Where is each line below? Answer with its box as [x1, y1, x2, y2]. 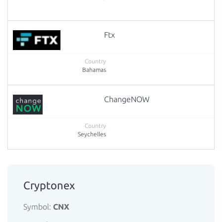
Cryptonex [23, 179, 75, 191]
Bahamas [82, 66, 106, 73]
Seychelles [78, 131, 106, 137]
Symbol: [23, 202, 53, 211]
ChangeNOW [104, 95, 150, 104]
